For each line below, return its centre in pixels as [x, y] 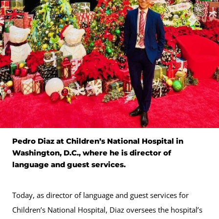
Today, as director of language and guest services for [100, 195]
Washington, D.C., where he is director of [92, 153]
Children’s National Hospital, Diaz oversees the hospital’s [107, 209]
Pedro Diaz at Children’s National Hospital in [98, 141]
